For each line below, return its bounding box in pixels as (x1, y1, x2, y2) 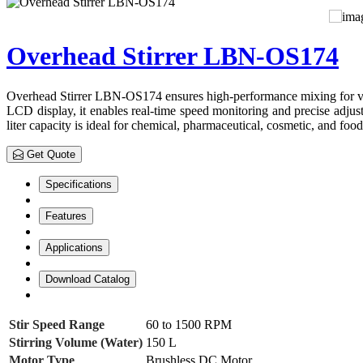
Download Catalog (45, 272, 130, 285)
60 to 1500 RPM (146, 317, 232, 331)
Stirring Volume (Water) (9, 335, 143, 349)
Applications (45, 241, 103, 254)
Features (45, 209, 87, 222)
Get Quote (23, 147, 75, 160)
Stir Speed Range (9, 317, 105, 331)
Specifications (45, 177, 112, 190)
